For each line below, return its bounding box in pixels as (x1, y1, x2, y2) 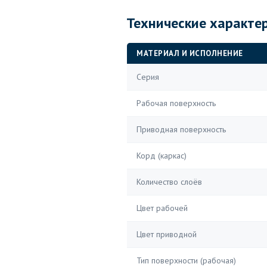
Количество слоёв (136, 176, 202, 187)
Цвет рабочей (136, 203, 188, 213)
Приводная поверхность (136, 124, 226, 135)
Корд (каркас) (136, 150, 187, 161)
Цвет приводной (136, 229, 197, 240)
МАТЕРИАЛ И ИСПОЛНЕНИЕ (136, 48, 243, 58)
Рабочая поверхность (136, 98, 216, 108)
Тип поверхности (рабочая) (136, 255, 236, 266)
